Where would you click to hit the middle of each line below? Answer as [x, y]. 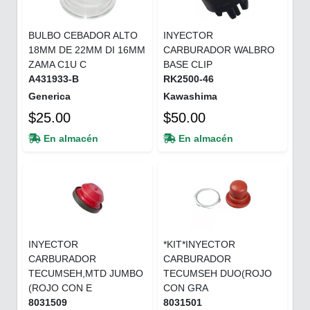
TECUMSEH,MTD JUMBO [86, 273]
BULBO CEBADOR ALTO [83, 35]
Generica [49, 96]
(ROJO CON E [60, 288]
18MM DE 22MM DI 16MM [87, 49]
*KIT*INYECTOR [199, 244]
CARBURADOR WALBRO [219, 49]
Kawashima [190, 96]
